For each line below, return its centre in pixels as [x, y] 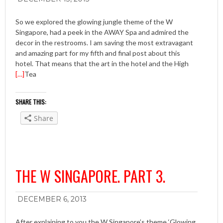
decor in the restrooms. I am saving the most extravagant [104, 43]
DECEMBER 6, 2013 [52, 199]
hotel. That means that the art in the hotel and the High [102, 63]
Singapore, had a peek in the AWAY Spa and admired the [102, 32]
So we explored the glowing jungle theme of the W [94, 22]
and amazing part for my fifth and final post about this [98, 53]
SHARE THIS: [31, 102]
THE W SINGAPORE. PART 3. [90, 176]
